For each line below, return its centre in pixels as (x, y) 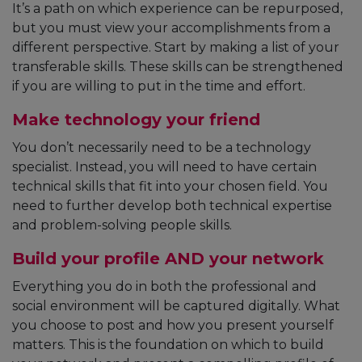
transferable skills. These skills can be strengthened (178, 67)
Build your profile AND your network (168, 259)
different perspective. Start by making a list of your (176, 48)
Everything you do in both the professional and (164, 287)
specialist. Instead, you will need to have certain (164, 167)
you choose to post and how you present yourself (173, 326)
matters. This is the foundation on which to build (168, 345)
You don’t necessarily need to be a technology (162, 148)
